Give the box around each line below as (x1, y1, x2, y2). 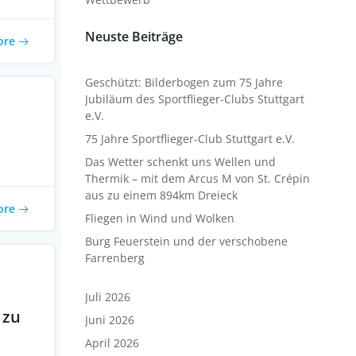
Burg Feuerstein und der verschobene (84, 234, 288, 249)
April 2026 (84, 335, 139, 350)
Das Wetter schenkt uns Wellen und (84, 154, 276, 169)
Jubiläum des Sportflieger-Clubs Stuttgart (84, 91, 304, 106)
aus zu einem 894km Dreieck (84, 188, 238, 203)
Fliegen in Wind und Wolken (84, 211, 234, 226)
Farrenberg (84, 250, 145, 265)
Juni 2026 (84, 312, 134, 327)
